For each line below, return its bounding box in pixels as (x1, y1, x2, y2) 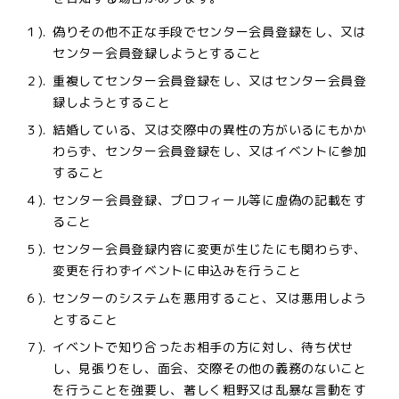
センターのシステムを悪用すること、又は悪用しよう (53, 289, 367, 306)
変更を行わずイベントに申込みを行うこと (53, 262, 302, 279)
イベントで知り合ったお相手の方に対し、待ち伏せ (53, 338, 354, 355)
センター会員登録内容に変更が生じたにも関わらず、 (53, 240, 367, 257)
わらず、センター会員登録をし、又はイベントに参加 (53, 142, 367, 159)
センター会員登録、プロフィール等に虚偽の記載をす (53, 191, 367, 208)
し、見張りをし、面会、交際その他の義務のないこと (53, 360, 367, 377)
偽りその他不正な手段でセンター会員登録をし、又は (53, 23, 367, 40)
